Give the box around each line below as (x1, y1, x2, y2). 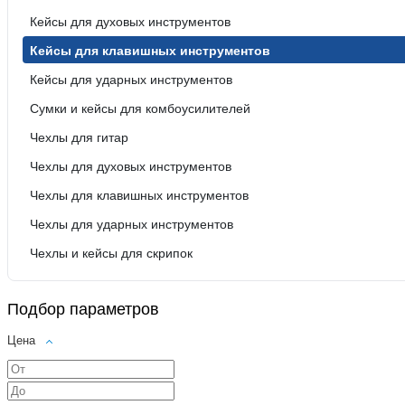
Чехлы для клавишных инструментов (30, 185, 249, 204)
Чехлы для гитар (30, 127, 128, 146)
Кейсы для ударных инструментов (30, 70, 232, 89)
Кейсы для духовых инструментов (30, 12, 231, 31)
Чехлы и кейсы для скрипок (30, 243, 193, 262)
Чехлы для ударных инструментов (30, 214, 233, 233)
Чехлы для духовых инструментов (30, 156, 231, 175)
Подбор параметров (7, 296, 159, 320)
